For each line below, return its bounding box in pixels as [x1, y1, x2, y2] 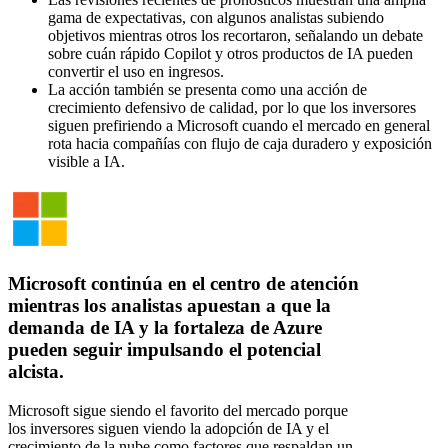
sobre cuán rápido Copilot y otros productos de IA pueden [48, 44, 413, 62]
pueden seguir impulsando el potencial [8, 339, 321, 361]
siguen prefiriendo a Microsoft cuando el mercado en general [48, 116, 430, 134]
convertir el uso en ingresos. [48, 62, 224, 80]
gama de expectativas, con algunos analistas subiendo [48, 8, 384, 26]
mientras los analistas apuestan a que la [8, 295, 331, 317]
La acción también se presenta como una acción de [48, 80, 367, 98]
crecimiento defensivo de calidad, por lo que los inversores [48, 98, 416, 116]
